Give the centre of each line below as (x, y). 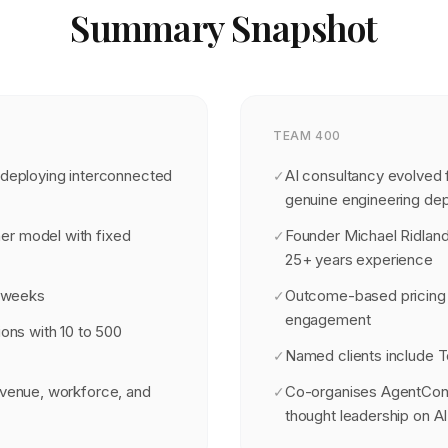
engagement (327, 319)
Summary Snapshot (224, 27)
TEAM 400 (307, 135)
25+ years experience (358, 259)
